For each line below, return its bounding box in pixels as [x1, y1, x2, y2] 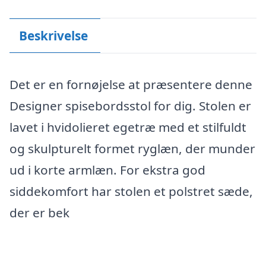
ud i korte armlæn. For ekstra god [9, 161, 205, 178]
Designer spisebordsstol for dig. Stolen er [9, 97, 251, 114]
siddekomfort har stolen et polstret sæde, [9, 183, 253, 199]
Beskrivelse [18, 27, 88, 44]
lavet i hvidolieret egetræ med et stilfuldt [9, 119, 246, 135]
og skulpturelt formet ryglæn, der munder [9, 140, 255, 157]
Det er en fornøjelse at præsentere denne [9, 76, 252, 93]
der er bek [9, 204, 69, 221]
